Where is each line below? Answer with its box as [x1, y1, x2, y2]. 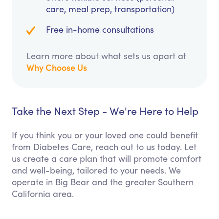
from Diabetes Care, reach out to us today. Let [12, 141, 197, 153]
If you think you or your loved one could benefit [12, 129, 198, 141]
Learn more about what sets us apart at [26, 50, 186, 62]
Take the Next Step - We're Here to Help [12, 104, 198, 118]
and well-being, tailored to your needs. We [12, 164, 181, 176]
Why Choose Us [26, 61, 87, 74]
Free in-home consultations [46, 23, 154, 36]
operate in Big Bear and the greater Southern [12, 176, 194, 188]
